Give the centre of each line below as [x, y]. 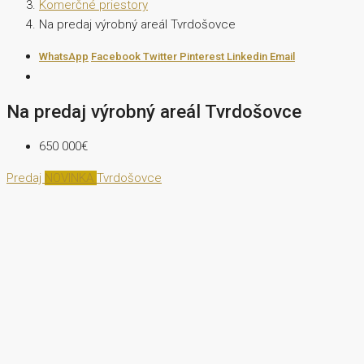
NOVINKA [71, 178]
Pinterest [203, 57]
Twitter [161, 57]
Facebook [117, 57]
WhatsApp [64, 57]
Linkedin [248, 57]
